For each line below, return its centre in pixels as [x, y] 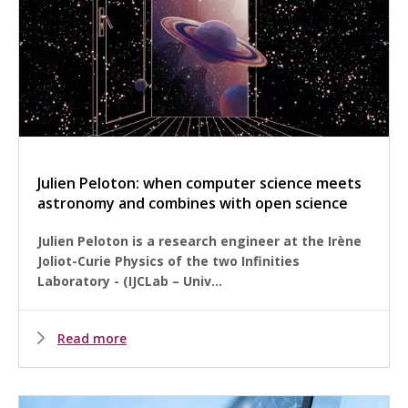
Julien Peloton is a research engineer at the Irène [199, 241]
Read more [92, 339]
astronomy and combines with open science [193, 204]
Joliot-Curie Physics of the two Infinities [168, 261]
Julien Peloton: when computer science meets [199, 184]
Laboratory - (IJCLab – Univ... [130, 281]
